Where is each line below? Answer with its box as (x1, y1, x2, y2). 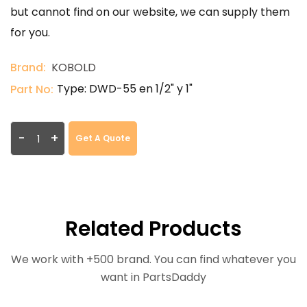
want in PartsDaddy (101, 269, 206, 285)
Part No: (10, 82, 53, 97)
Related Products (65, 214, 242, 243)
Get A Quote (75, 132, 130, 144)
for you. (10, 25, 50, 40)
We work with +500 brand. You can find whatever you (11, 251, 296, 267)
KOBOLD (51, 60, 96, 75)
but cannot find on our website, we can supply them (10, 4, 290, 20)
